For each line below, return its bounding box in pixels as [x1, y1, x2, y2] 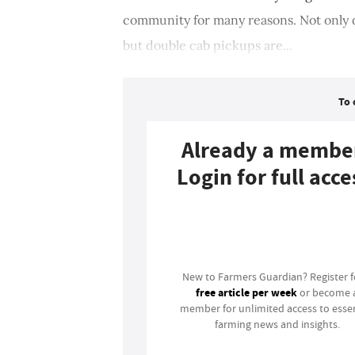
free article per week [196, 284, 298, 300]
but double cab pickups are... [123, 36, 292, 53]
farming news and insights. [214, 316, 340, 331]
